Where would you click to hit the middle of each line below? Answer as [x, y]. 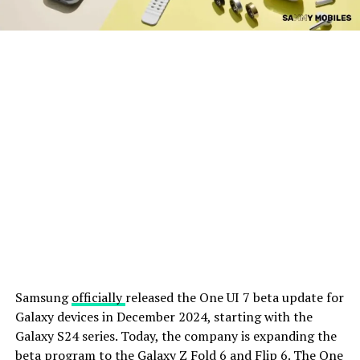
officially [98, 297]
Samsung [43, 297]
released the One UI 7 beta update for [234, 297]
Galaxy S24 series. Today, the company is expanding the [176, 335]
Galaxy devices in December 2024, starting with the [164, 316]
